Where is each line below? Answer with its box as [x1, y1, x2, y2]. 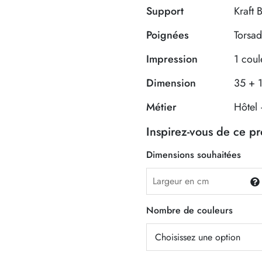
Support [146, 4, 184, 19]
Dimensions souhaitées [146, 148, 242, 161]
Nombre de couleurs [146, 204, 233, 217]
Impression [146, 51, 198, 67]
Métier [146, 99, 177, 115]
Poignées [146, 27, 189, 43]
